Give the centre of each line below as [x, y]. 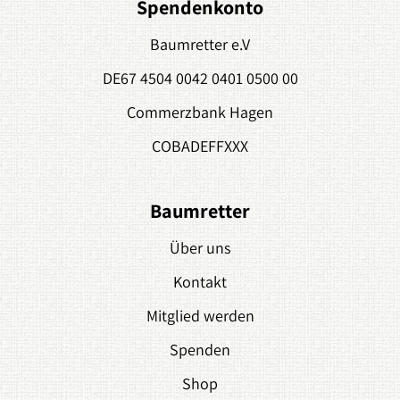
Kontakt [200, 282]
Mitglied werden [200, 316]
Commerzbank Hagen [200, 112]
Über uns [200, 248]
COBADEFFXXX [200, 146]
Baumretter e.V [200, 44]
